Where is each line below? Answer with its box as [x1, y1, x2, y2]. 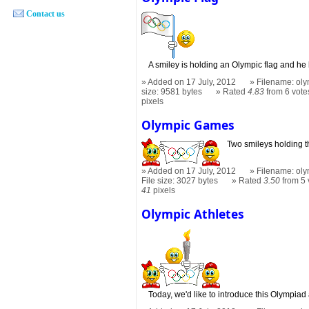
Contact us [26, 8, 65, 19]
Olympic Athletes [141, 206, 245, 223]
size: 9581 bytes [141, 86, 203, 97]
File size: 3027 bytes [141, 176, 219, 186]
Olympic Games [141, 116, 235, 133]
